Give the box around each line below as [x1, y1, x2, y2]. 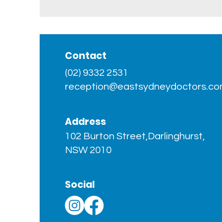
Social [65, 178, 95, 191]
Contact [65, 49, 107, 62]
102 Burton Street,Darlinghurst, [65, 131, 205, 141]
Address [65, 115, 107, 128]
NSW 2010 [65, 145, 112, 155]
